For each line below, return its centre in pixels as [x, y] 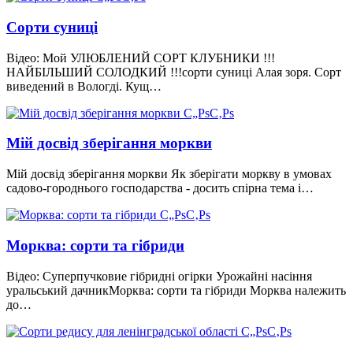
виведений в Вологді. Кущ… [84, 86]
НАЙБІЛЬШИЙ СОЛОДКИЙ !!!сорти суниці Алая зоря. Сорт [174, 72]
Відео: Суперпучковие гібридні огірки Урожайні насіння [159, 276]
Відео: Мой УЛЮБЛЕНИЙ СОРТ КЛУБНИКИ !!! [141, 58]
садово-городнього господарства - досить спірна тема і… [160, 188]
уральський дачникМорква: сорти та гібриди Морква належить [176, 290]
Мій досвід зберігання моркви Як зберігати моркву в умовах [169, 174]
